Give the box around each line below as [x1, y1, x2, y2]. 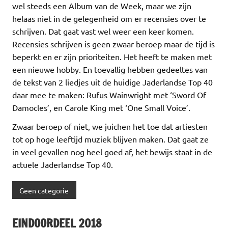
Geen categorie [19, 185, 69, 195]
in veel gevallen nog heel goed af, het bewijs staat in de [12, 146, 212, 157]
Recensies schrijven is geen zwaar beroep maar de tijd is [12, 38, 215, 49]
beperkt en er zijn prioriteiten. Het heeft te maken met [12, 51, 212, 62]
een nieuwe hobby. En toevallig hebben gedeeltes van [12, 64, 208, 74]
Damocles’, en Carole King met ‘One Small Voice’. [12, 102, 190, 112]
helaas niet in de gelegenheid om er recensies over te [12, 13, 206, 23]
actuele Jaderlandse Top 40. [12, 159, 113, 169]
